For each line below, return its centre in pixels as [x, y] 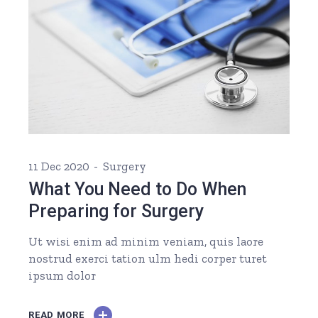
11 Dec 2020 [59, 166]
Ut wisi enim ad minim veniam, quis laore [146, 241]
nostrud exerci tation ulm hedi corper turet [148, 258]
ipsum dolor [62, 275]
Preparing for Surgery [116, 211]
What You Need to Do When [138, 189]
